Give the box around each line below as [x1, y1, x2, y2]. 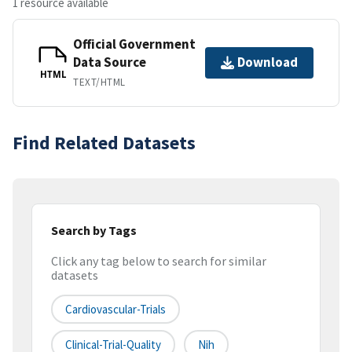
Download [237, 53, 298, 71]
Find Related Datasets [13, 130, 196, 155]
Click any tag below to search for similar [51, 253, 266, 269]
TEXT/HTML [73, 75, 126, 89]
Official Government [73, 35, 196, 53]
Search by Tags [51, 222, 137, 238]
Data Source [73, 53, 146, 71]
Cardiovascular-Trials [65, 302, 166, 317]
